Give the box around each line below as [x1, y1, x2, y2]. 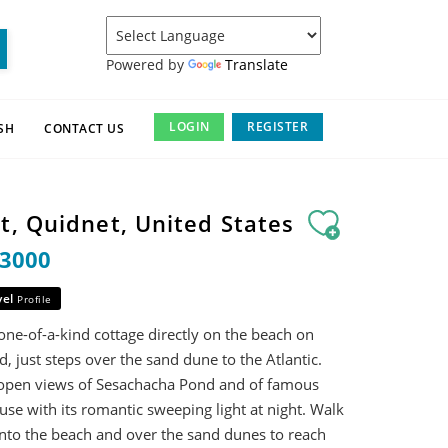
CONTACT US [44, 120, 125, 137]
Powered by [106, 54, 188, 74]
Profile [17, 292, 52, 306]
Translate [225, 54, 288, 74]
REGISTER [247, 118, 309, 135]
